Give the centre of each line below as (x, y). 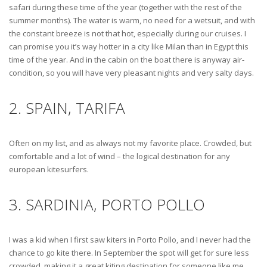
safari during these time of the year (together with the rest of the (125, 7)
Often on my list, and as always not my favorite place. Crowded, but (130, 143)
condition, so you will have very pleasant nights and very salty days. (131, 73)
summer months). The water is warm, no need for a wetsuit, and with (132, 21)
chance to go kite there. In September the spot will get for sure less (129, 253)
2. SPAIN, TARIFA (67, 108)
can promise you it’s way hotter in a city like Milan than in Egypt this (129, 47)
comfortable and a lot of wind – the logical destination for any (119, 156)
